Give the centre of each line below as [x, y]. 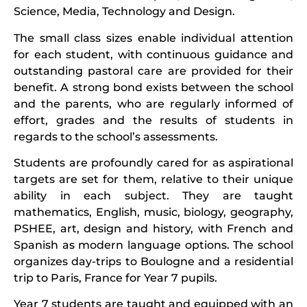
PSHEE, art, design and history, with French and [153, 229]
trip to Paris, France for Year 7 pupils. [115, 278]
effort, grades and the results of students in [153, 120]
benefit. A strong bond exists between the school [153, 87]
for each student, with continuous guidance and [153, 54]
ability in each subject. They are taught [153, 196]
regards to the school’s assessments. [116, 136]
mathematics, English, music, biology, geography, [153, 212]
